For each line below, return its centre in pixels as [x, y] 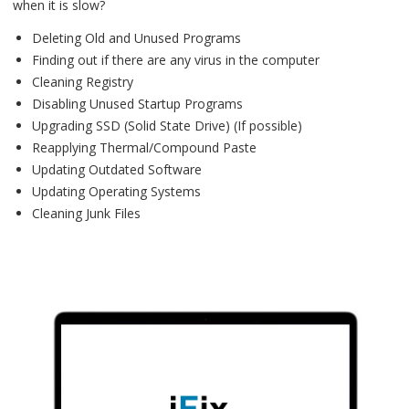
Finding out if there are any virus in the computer [176, 60]
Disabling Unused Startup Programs [137, 104]
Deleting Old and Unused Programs [136, 38]
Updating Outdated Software [117, 170]
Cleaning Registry [83, 82]
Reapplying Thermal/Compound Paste [144, 148]
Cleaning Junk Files [86, 214]
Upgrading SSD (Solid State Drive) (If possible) [167, 126]
